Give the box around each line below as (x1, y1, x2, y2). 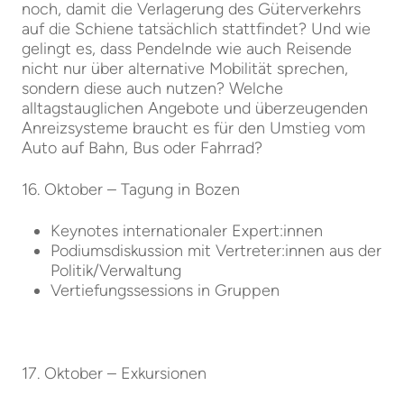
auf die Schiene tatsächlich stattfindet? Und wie (22, 19, 371, 39)
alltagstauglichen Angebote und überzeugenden (22, 98, 368, 118)
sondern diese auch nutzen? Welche (22, 78, 283, 98)
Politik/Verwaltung (50, 261, 181, 280)
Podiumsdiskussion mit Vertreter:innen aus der (50, 241, 381, 261)
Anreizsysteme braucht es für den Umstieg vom (22, 118, 365, 138)
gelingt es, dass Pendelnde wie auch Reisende (22, 39, 352, 59)
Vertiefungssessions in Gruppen (50, 280, 280, 300)
